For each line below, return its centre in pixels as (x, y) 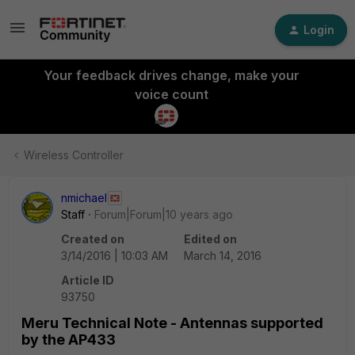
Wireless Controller (74, 155)
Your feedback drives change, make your (171, 75)
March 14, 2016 (223, 256)
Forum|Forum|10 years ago (164, 214)
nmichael (84, 198)
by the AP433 (69, 340)
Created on (93, 239)
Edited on (210, 239)
